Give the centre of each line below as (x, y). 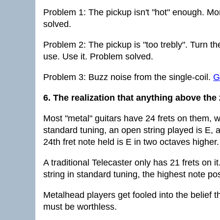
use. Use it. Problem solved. (98, 56)
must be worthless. (80, 207)
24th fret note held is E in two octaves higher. (131, 142)
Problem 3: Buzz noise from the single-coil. (128, 77)
